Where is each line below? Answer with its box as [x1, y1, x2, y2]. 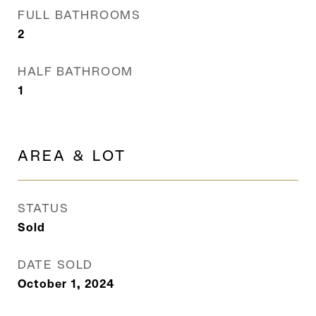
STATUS [18, 200, 68, 216]
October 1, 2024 [18, 276, 114, 291]
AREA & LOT [18, 146, 126, 165]
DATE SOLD [18, 257, 93, 272]
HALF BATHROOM [18, 63, 133, 79]
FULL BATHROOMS [18, 7, 140, 23]
